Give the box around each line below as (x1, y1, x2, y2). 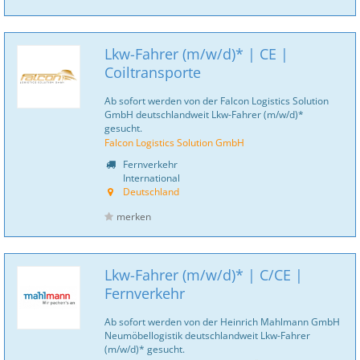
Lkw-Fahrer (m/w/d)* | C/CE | (104, 265, 303, 284)
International (121, 171, 180, 184)
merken (117, 210, 151, 223)
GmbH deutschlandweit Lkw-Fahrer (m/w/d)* (104, 108, 304, 121)
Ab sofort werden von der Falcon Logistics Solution (104, 94, 329, 107)
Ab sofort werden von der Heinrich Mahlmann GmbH (104, 315, 340, 328)
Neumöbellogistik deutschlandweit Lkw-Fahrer (104, 329, 310, 342)
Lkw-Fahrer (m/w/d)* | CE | (104, 44, 288, 63)
